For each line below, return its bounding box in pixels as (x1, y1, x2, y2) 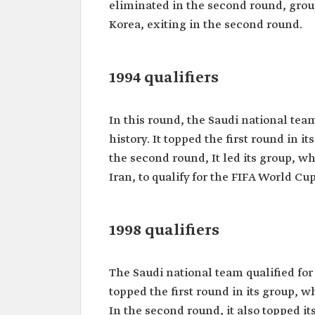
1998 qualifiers (109, 221, 219, 240)
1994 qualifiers (109, 68, 219, 88)
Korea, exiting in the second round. (109, 18, 302, 32)
